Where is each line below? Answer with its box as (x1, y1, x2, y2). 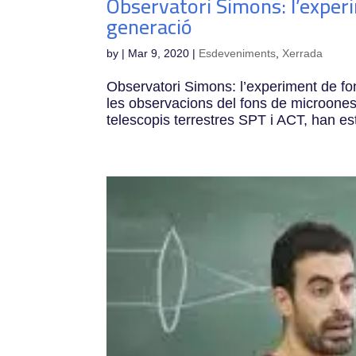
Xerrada (282, 47, 323, 60)
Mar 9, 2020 (128, 47, 190, 60)
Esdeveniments (199, 47, 277, 60)
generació (106, 7, 193, 47)
